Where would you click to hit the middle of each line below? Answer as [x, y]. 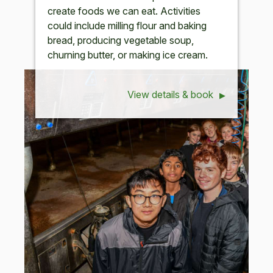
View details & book [170, 95]
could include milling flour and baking [127, 26]
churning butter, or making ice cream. [128, 55]
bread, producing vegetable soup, [121, 41]
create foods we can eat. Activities [124, 11]
